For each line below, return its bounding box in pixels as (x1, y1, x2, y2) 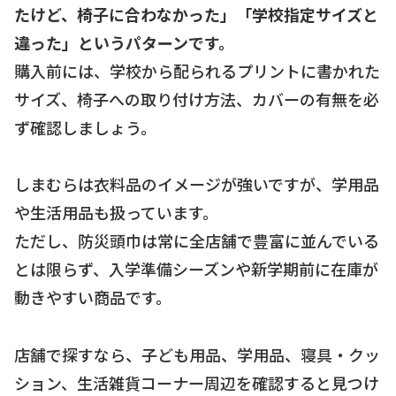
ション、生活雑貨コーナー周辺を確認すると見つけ (14, 370, 379, 394)
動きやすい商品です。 (14, 286, 171, 309)
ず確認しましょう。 (14, 115, 156, 139)
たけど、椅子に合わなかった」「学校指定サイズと (14, 2, 378, 26)
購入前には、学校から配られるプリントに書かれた (14, 58, 380, 82)
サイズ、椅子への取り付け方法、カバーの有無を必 (14, 87, 379, 110)
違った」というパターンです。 (14, 30, 234, 54)
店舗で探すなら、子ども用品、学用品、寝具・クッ (14, 342, 380, 366)
